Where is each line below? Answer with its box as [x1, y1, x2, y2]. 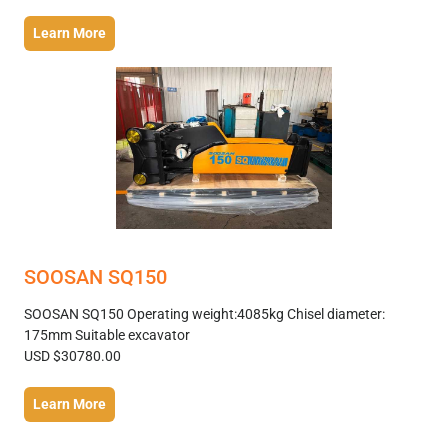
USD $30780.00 [24, 348, 121, 364]
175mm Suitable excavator [24, 327, 190, 343]
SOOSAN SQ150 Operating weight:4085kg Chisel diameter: [24, 306, 385, 322]
